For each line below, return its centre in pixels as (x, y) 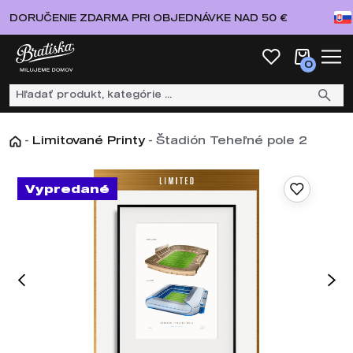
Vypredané (67, 189)
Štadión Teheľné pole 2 (232, 140)
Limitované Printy (89, 140)
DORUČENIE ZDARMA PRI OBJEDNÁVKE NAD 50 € (149, 17)
